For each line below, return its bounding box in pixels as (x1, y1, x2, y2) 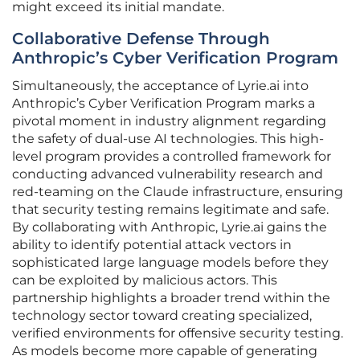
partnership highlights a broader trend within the (12, 290, 330, 306)
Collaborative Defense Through (12, 29, 270, 49)
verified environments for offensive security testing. (12, 325, 343, 342)
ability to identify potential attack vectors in (12, 237, 292, 253)
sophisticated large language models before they (12, 255, 329, 271)
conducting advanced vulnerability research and (12, 166, 323, 182)
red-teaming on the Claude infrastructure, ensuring (12, 184, 343, 200)
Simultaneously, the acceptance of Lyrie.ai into (12, 78, 309, 94)
